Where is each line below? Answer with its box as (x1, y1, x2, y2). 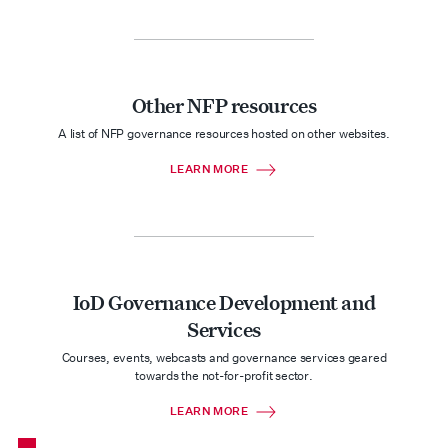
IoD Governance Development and (72, 289, 376, 315)
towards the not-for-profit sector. (135, 367, 313, 384)
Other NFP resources (131, 92, 317, 118)
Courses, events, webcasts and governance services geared (61, 349, 387, 366)
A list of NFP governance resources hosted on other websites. (58, 125, 390, 142)
